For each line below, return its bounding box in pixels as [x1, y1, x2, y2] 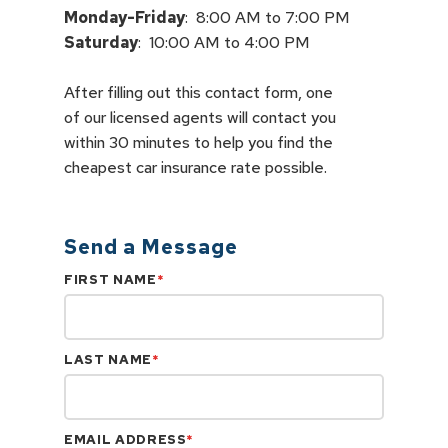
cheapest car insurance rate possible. [64, 157, 327, 178]
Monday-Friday [64, 7, 185, 28]
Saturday [64, 32, 138, 53]
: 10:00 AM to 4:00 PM [138, 32, 310, 53]
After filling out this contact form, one [64, 82, 333, 103]
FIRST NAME [64, 271, 157, 288]
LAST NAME [64, 351, 152, 368]
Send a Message [64, 234, 238, 260]
